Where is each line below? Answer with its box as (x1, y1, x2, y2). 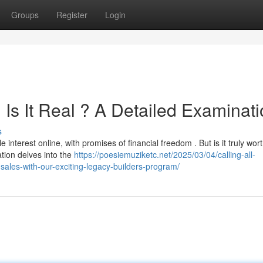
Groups (11, 9, 39, 21)
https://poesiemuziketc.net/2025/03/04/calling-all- (74, 149, 255, 160)
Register (56, 9, 87, 21)
